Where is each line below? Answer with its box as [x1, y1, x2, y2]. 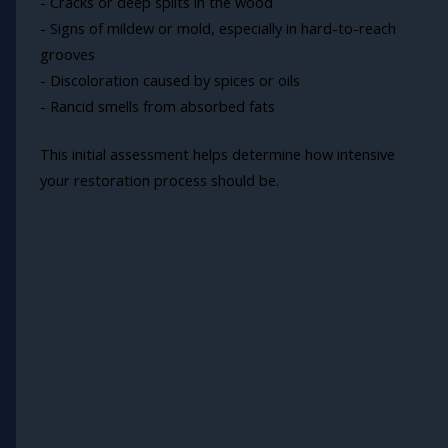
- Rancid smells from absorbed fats [39, 96, 275, 117]
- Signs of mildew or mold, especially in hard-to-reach [39, 18, 396, 39]
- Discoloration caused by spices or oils [39, 70, 300, 91]
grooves [39, 44, 95, 65]
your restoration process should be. [39, 170, 279, 191]
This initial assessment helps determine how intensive [39, 144, 395, 165]
